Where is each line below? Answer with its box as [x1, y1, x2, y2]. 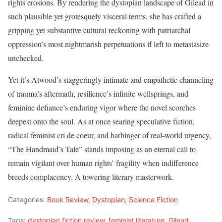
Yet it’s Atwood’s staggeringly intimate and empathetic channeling [8, 74, 214, 85]
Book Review [47, 195, 88, 204]
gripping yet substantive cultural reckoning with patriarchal [8, 25, 190, 36]
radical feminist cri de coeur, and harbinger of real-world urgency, [8, 130, 211, 141]
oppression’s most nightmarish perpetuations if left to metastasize [8, 39, 209, 50]
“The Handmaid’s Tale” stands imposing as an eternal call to [8, 144, 196, 155]
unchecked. [8, 53, 44, 63]
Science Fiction [129, 195, 178, 204]
